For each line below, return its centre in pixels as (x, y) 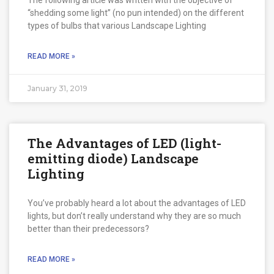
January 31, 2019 (57, 88)
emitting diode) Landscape (113, 158)
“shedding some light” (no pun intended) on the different (136, 13)
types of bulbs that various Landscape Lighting (117, 25)
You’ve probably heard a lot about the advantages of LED (137, 203)
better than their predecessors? (90, 228)
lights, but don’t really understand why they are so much (134, 216)
